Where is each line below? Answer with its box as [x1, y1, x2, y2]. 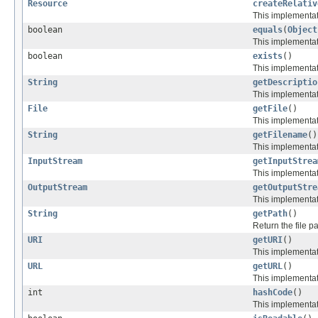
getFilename [253, 130, 307, 141]
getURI [253, 235, 283, 246]
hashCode [253, 287, 292, 298]
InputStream [28, 156, 82, 167]
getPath [253, 209, 287, 219]
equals [253, 25, 283, 35]
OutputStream [28, 182, 87, 193]
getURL [253, 261, 283, 272]
